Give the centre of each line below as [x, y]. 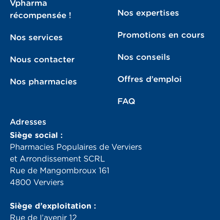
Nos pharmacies [43, 82]
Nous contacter [42, 59]
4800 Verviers [37, 182]
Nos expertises [148, 13]
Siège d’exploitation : [53, 206]
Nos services [36, 37]
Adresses [28, 122]
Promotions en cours [161, 35]
